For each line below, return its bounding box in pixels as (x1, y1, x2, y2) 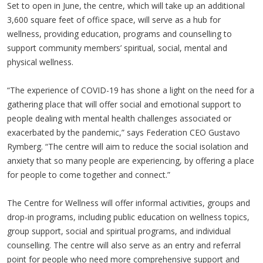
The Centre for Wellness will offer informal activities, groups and (7, 197, 250, 208)
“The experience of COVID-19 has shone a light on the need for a (7, 84, 254, 96)
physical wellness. (7, 56, 73, 68)
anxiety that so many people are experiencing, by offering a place (7, 154, 254, 166)
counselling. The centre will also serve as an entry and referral (7, 239, 241, 251)
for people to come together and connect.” (7, 168, 170, 180)
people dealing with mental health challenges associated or (7, 112, 231, 124)
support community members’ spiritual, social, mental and (7, 42, 227, 53)
